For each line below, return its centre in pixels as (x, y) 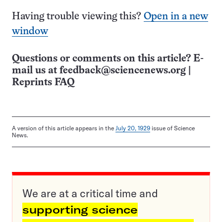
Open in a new (176, 17)
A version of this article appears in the (64, 128)
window (30, 32)
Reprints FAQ (43, 83)
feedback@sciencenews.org (123, 71)
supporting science (80, 210)
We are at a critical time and (90, 194)
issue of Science (172, 128)
